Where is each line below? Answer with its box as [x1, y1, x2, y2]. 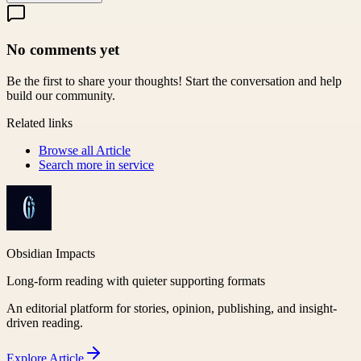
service [118, 157, 154, 172]
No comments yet [6, 41, 119, 59]
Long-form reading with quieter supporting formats [6, 273, 265, 288]
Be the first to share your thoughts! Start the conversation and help [6, 73, 342, 88]
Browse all [39, 143, 96, 157]
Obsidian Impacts [6, 246, 95, 260]
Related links [6, 115, 73, 130]
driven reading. [6, 315, 83, 330]
